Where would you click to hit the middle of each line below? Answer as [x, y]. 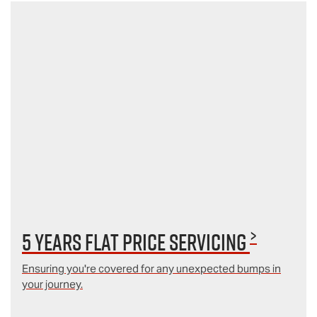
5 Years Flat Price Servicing [136, 242]
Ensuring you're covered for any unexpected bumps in [151, 268]
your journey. [52, 284]
